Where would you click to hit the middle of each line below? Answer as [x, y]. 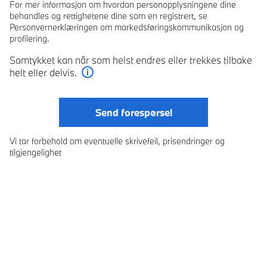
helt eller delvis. [43, 72]
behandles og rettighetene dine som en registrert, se [108, 15]
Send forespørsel [133, 112]
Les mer [105, 85]
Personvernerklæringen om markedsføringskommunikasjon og [127, 27]
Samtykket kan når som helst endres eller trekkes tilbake [131, 60]
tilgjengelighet [35, 152]
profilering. [30, 38]
